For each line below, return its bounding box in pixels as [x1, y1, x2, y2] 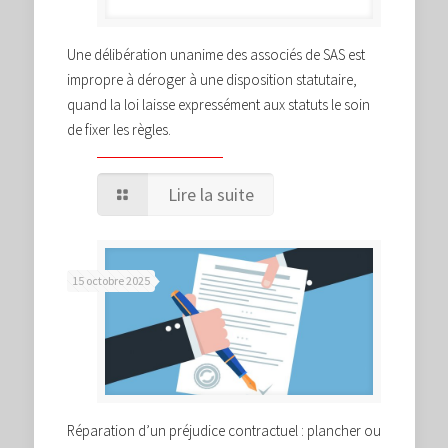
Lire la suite [168, 183, 255, 207]
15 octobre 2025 [72, 273, 150, 289]
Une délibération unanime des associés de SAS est [67, 45, 365, 65]
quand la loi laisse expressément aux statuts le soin [67, 95, 370, 115]
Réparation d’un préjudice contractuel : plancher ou [67, 420, 381, 440]
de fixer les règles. [67, 120, 171, 140]
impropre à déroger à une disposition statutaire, [67, 70, 357, 90]
